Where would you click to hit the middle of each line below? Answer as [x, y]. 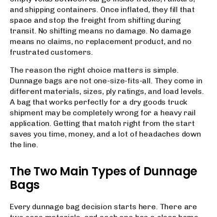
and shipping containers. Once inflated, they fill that [102, 9]
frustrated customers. [51, 52]
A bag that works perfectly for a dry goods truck [99, 102]
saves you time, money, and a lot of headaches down [105, 134]
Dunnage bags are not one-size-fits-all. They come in [106, 81]
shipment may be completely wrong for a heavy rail [103, 113]
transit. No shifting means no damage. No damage [101, 31]
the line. [24, 145]
